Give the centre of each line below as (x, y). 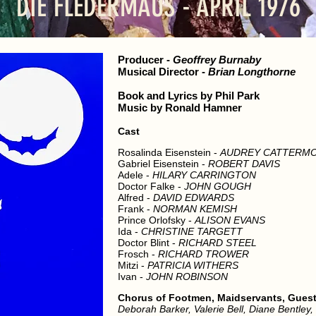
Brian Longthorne (252, 72)
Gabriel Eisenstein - (163, 164)
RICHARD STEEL (218, 243)
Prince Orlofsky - (156, 220)
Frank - (135, 209)
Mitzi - (133, 265)
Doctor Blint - (148, 243)
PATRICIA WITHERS (193, 265)
